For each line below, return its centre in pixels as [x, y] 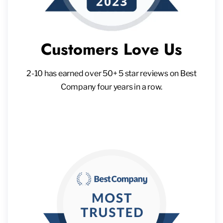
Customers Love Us [111, 49]
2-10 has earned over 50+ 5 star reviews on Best [111, 73]
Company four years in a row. [111, 87]
